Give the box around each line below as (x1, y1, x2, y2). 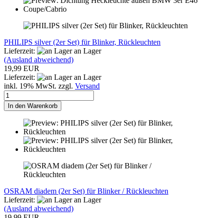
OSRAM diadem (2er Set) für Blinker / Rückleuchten (4, 186, 168, 195)
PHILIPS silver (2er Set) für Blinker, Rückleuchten (4, 37, 161, 46)
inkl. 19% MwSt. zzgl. (4, 81, 75, 90)
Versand (75, 81, 100, 90)
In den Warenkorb (8, 102, 57, 109)
